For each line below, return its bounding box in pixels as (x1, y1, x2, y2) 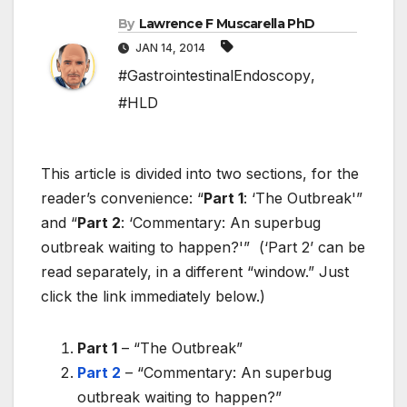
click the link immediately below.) (41, 287, 265, 306)
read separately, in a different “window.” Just (41, 263, 349, 282)
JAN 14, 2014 (133, 41, 208, 55)
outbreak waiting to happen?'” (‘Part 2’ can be (41, 238, 365, 257)
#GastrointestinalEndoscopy (118, 66, 311, 85)
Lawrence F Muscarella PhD (138, 15, 315, 33)
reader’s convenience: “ (41, 189, 203, 208)
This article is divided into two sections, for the (41, 164, 359, 184)
